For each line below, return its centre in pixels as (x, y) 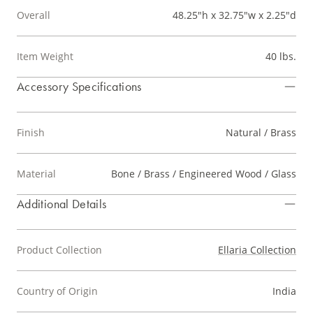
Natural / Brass (261, 133)
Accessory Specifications (79, 87)
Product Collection (59, 250)
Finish (31, 133)
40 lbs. (281, 57)
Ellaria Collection (257, 250)
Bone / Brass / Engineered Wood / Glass (204, 174)
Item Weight (45, 57)
